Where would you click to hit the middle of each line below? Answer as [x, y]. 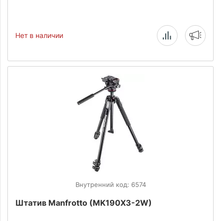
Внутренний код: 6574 [110, 184]
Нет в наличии [39, 35]
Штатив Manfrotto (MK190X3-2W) [84, 203]
